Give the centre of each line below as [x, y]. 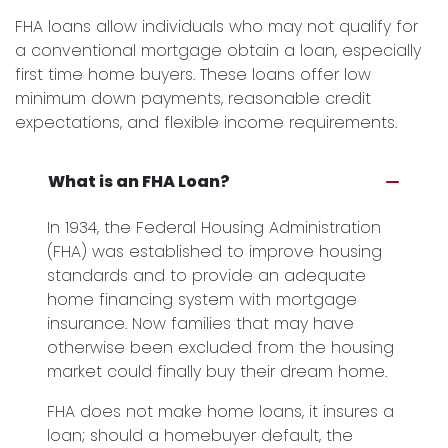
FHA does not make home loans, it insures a [220, 411]
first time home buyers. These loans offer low [193, 74]
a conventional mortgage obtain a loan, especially [218, 50]
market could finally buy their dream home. [217, 371]
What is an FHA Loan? [139, 181]
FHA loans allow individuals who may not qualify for [216, 26]
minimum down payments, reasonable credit [193, 98]
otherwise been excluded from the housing [220, 347]
